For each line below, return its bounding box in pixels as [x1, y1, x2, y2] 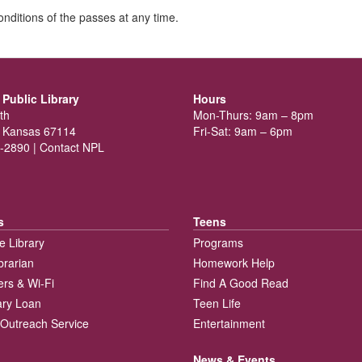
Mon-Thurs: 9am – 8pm [193, 107, 314, 123]
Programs [193, 234, 243, 251]
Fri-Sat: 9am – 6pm [193, 123, 293, 139]
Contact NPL [39, 139, 104, 155]
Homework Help [193, 255, 275, 271]
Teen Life [193, 295, 241, 312]
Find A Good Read [193, 275, 288, 292]
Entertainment [193, 315, 265, 332]
